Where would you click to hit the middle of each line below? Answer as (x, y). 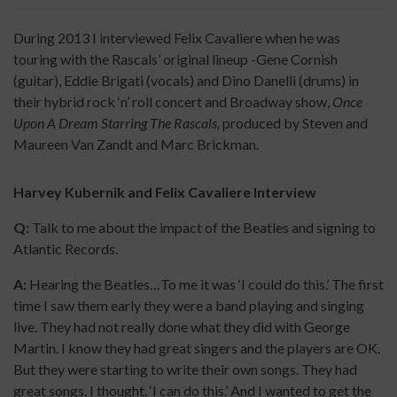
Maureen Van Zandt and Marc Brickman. (136, 144)
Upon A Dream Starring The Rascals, (118, 123)
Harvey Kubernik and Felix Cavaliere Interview (165, 192)
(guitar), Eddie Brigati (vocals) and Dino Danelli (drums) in (186, 80)
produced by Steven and (295, 123)
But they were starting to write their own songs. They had (185, 370)
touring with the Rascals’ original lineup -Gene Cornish (175, 59)
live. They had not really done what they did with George (182, 327)
